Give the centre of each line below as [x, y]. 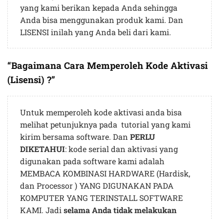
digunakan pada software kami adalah [92, 161]
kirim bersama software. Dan [75, 136]
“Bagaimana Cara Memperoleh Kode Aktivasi [108, 66]
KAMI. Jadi [42, 210]
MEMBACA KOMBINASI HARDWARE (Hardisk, [105, 173]
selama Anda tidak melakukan [120, 210]
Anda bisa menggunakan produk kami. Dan [102, 20]
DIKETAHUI [43, 149]
